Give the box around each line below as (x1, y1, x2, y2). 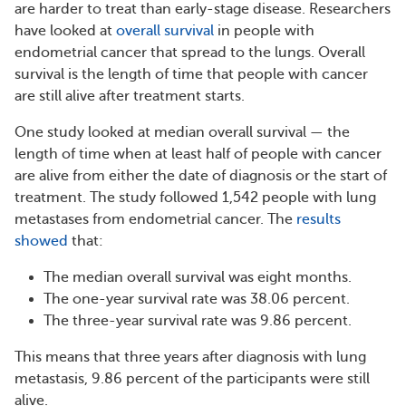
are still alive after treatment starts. (14, 87, 245, 104)
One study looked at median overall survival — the (14, 123, 350, 140)
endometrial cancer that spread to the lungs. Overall (14, 43, 365, 61)
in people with (214, 22, 314, 39)
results (296, 210, 341, 227)
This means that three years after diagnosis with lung (14, 348, 366, 365)
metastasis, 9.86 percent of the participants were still (14, 370, 370, 387)
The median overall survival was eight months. (43, 268, 352, 285)
